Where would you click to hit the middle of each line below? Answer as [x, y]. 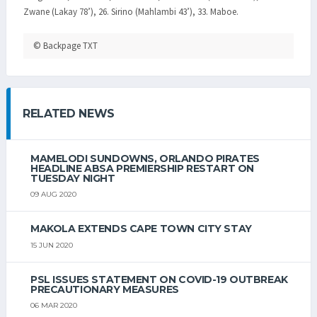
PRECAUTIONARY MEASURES [105, 289]
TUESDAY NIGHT [73, 179]
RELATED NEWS [69, 114]
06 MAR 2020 [54, 305]
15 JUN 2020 [52, 245]
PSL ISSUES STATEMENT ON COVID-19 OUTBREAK [159, 279]
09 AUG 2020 [53, 195]
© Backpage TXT [65, 46]
